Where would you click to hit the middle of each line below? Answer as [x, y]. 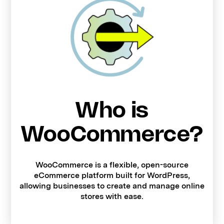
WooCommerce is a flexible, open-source [112, 164]
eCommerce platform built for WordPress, [112, 175]
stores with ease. [112, 196]
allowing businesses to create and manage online [112, 185]
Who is [112, 111]
